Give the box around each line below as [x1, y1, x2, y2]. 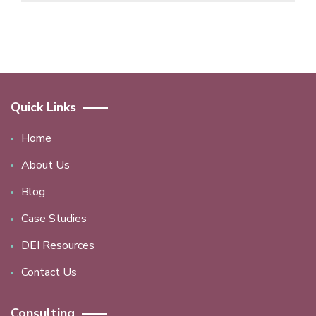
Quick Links [11, 99, 76, 116]
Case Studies [21, 211, 87, 227]
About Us [21, 157, 70, 174]
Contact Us [21, 265, 77, 281]
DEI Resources [21, 238, 95, 254]
